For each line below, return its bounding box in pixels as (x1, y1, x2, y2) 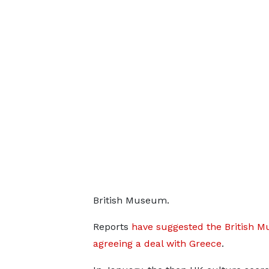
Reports (92, 220, 131, 232)
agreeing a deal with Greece (92, 237, 222, 249)
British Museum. (92, 194, 169, 206)
